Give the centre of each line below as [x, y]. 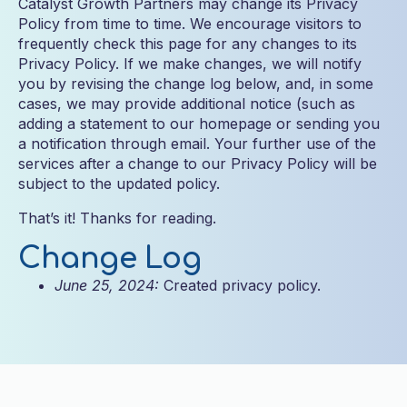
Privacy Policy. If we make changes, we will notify [190, 64]
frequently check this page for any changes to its [188, 44]
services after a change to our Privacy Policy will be [198, 164]
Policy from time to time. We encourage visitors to [190, 24]
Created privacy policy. [240, 285]
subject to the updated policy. [119, 184]
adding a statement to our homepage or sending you [199, 124]
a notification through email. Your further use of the [197, 144]
